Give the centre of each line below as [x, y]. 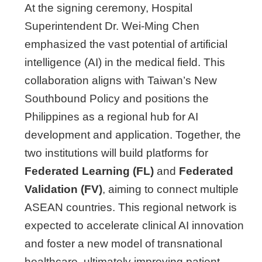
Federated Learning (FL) [89, 171]
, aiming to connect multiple [170, 189]
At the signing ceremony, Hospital [108, 8]
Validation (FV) [63, 189]
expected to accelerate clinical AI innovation [134, 225]
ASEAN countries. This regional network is [131, 207]
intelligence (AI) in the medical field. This [125, 62]
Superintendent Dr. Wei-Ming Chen [112, 26]
